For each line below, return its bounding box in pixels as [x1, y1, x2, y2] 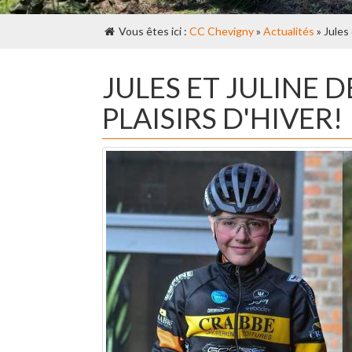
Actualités [263, 24, 314, 38]
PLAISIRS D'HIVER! [102, 101, 343, 135]
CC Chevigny [189, 24, 254, 38]
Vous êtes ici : [116, 24, 189, 38]
